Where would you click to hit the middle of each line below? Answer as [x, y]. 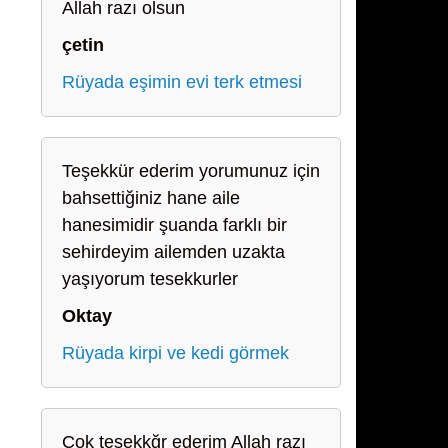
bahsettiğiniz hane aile [151, 198]
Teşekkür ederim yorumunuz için [191, 171]
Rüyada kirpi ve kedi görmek [175, 353]
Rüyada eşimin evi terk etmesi [182, 82]
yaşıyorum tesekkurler [150, 279]
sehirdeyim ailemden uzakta [173, 252]
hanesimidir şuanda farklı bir [174, 225]
